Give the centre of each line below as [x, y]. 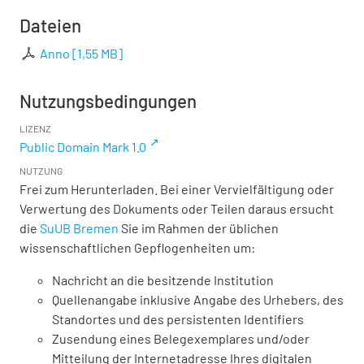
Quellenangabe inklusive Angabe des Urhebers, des [198, 299]
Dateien [50, 25]
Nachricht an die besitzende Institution [163, 279]
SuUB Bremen [79, 227]
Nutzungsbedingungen [108, 100]
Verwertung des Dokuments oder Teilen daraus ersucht [177, 208]
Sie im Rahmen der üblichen [199, 227]
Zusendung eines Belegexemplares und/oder [181, 338]
